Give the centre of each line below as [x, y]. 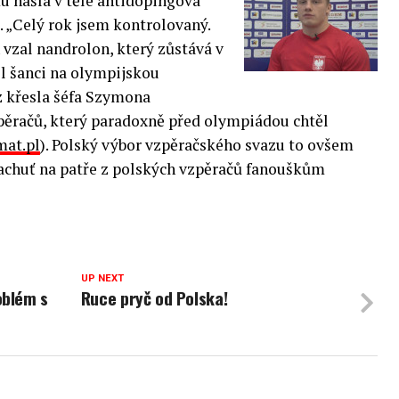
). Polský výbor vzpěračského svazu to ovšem [197, 145]
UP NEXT [102, 278]
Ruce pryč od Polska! [154, 298]
